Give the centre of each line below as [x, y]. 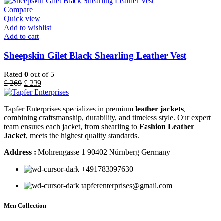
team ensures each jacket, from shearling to [72, 127]
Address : [20, 152]
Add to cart [21, 37]
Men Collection [25, 205]
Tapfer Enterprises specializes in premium [70, 109]
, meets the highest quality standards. [82, 136]
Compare [18, 10]
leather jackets [159, 109]
